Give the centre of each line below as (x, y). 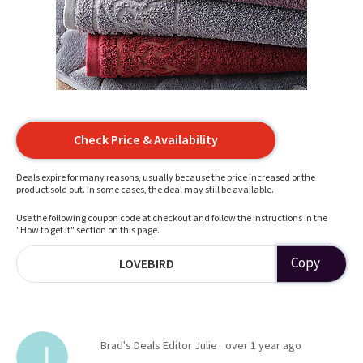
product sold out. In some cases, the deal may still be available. (145, 190)
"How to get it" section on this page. (88, 231)
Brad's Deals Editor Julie (159, 346)
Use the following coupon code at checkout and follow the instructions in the (172, 218)
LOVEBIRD (147, 264)
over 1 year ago (263, 346)
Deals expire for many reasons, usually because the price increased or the (166, 178)
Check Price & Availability (146, 140)
